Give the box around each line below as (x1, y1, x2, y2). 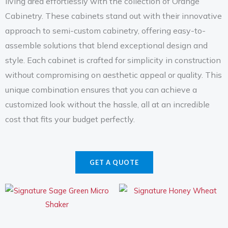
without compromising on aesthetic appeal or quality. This (5, 69, 222, 80)
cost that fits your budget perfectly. (5, 113, 137, 124)
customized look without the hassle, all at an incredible (5, 99, 210, 109)
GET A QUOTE (89, 158, 139, 166)
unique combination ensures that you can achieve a (5, 84, 197, 95)
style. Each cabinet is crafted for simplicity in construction (5, 54, 221, 65)
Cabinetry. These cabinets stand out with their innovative (5, 10, 222, 21)
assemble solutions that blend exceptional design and (5, 40, 208, 50)
